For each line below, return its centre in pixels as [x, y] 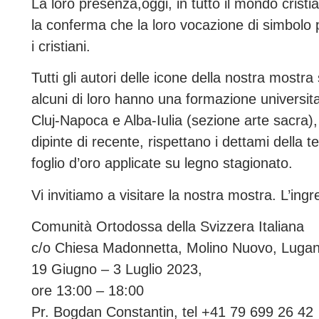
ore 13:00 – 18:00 [87, 290]
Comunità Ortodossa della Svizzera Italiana [167, 226]
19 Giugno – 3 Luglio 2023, [116, 269]
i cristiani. [61, 46]
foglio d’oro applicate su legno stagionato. [162, 163]
